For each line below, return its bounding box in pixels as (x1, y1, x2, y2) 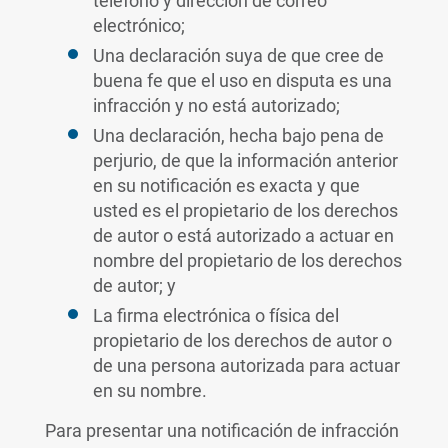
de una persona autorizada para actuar (92, 355, 400, 376)
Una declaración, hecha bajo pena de (92, 125, 384, 146)
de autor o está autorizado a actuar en (92, 225, 394, 246)
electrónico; (92, 15, 185, 36)
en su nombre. (92, 380, 207, 401)
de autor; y (92, 275, 176, 296)
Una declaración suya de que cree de (92, 45, 384, 66)
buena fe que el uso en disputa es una (92, 70, 392, 91)
